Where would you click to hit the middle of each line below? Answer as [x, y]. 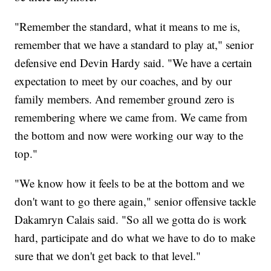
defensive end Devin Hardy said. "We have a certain [134, 62]
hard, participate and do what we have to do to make [135, 237]
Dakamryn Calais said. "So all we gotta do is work [131, 219]
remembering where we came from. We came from [131, 117]
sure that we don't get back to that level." [108, 255]
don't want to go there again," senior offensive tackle [135, 201]
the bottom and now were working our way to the [129, 135]
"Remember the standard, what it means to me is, [128, 26]
